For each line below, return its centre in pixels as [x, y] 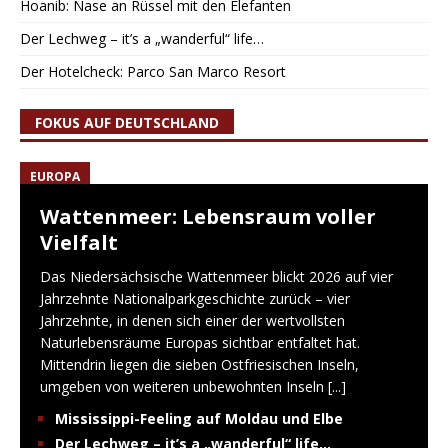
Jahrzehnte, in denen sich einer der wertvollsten [192, 321]
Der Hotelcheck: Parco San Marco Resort [153, 72]
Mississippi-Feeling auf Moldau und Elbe [199, 419]
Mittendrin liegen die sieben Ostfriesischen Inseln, [199, 365]
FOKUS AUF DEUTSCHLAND [127, 123]
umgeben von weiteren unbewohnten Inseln [184, 387]
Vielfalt [79, 243]
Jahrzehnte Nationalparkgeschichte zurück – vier [195, 299]
